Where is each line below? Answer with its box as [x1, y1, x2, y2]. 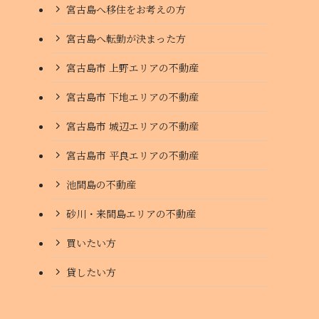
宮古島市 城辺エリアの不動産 [66, 118, 199, 133]
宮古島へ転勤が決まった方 [66, 31, 186, 46]
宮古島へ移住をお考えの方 [66, 1, 186, 16]
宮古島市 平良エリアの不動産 [66, 147, 199, 162]
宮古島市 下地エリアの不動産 [66, 89, 199, 104]
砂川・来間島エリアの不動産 [66, 206, 196, 221]
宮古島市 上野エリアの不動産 [66, 60, 199, 75]
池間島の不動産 [66, 177, 136, 192]
